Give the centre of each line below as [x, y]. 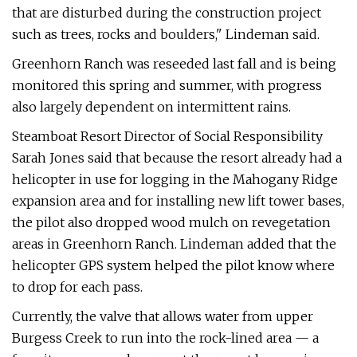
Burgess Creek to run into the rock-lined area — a [165, 338]
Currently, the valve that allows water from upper [163, 316]
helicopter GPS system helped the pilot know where [173, 265]
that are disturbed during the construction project [167, 13]
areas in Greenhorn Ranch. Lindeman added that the [174, 244]
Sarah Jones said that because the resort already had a [177, 158]
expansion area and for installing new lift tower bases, [178, 201]
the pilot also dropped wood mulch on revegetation [171, 222]
